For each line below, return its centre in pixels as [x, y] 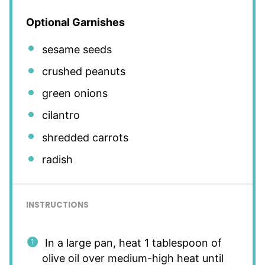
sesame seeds [77, 49]
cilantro [61, 115]
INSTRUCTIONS [57, 205]
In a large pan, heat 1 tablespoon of [132, 243]
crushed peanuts [83, 71]
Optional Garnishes [75, 22]
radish [57, 159]
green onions [75, 93]
